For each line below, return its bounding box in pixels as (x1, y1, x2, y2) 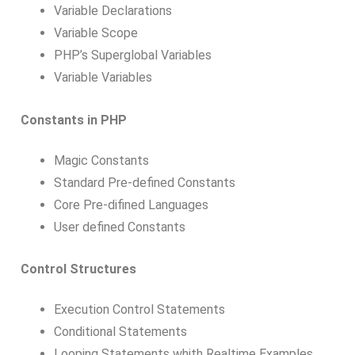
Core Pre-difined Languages (53, 197, 208, 212)
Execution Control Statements (53, 302, 225, 318)
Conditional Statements (53, 324, 187, 340)
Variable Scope (53, 25, 138, 41)
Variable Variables (53, 70, 152, 86)
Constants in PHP (21, 112, 127, 128)
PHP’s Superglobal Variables (53, 48, 212, 63)
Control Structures (21, 261, 136, 277)
